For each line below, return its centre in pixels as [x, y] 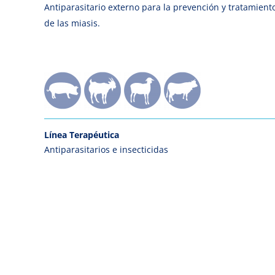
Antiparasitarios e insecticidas [106, 149]
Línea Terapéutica [82, 135]
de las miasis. [72, 23]
